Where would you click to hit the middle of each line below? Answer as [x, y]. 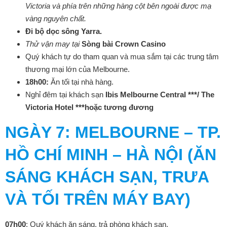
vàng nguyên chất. [56, 18]
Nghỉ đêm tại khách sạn [65, 94]
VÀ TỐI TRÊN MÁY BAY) [98, 199]
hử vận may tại [56, 44]
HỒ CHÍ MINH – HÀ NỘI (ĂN [111, 155]
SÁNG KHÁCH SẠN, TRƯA [107, 177]
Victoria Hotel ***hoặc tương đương [89, 107]
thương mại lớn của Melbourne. [78, 69]
